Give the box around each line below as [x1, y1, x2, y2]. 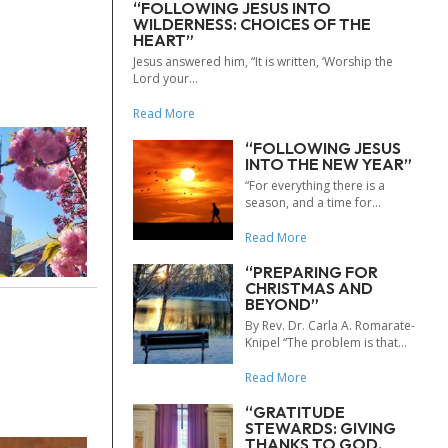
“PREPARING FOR [245, 262, 378, 282]
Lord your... [133, 70, 198, 87]
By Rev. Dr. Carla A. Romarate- [245, 317, 415, 334]
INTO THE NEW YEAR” [245, 154, 412, 174]
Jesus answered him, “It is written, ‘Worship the [133, 53, 393, 70]
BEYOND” [245, 294, 319, 314]
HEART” [133, 30, 194, 50]
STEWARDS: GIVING [245, 418, 396, 438]
